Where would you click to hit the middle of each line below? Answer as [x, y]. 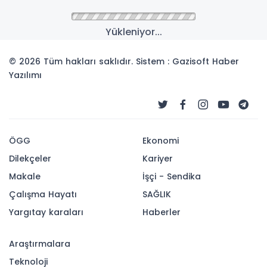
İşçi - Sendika [172, 177]
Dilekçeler [30, 159]
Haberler [162, 212]
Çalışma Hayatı [43, 195]
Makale [25, 177]
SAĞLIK [157, 195]
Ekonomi [161, 141]
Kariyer [158, 159]
